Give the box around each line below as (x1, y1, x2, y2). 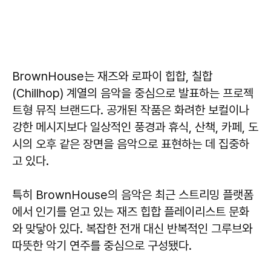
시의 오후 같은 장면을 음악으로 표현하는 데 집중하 (12, 136, 249, 151)
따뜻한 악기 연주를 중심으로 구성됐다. (12, 238, 192, 253)
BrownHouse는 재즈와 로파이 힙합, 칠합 (12, 68, 212, 83)
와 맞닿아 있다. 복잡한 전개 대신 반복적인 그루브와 (12, 221, 252, 236)
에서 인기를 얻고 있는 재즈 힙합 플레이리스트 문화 (12, 204, 249, 219)
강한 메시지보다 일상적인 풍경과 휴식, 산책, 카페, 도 (12, 119, 258, 134)
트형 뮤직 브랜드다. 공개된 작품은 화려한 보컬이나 (12, 102, 249, 117)
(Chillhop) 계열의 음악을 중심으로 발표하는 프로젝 (12, 85, 253, 100)
